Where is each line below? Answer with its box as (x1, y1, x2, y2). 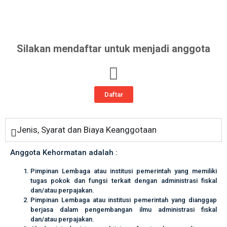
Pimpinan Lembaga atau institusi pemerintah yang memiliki (30, 167, 217, 175)
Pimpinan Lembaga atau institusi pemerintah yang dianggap (30, 196, 217, 204)
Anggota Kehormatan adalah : (10, 148, 118, 157)
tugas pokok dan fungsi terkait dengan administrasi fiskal (30, 177, 217, 184)
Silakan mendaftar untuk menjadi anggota (17, 43, 210, 55)
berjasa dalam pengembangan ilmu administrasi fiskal (30, 206, 217, 213)
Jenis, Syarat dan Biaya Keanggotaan (17, 125, 157, 135)
